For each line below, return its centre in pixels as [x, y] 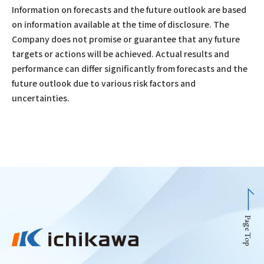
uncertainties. [41, 98]
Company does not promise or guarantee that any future [126, 39]
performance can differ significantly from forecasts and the [130, 68]
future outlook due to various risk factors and [104, 83]
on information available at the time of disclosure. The [121, 24]
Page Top [248, 230]
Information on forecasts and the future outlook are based [129, 9]
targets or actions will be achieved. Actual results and [121, 54]
